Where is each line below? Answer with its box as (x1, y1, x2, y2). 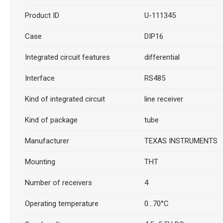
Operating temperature (24, 199, 99, 208)
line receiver (144, 94, 183, 104)
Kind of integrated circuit (24, 94, 105, 104)
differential (144, 52, 180, 62)
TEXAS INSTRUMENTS (144, 136, 218, 145)
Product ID (24, 10, 59, 20)
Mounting (24, 157, 55, 166)
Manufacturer (24, 136, 69, 145)
